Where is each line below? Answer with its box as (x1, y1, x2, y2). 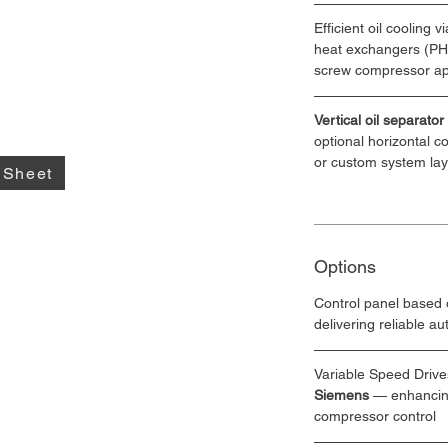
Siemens (314, 387, 369, 403)
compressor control (314, 408, 436, 424)
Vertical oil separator (314, 112, 444, 128)
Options (314, 256, 376, 277)
